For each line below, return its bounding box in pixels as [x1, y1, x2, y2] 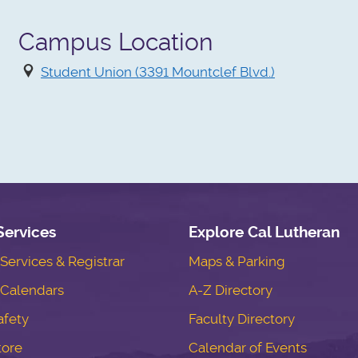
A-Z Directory [188, 281, 272, 298]
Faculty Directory [188, 310, 295, 327]
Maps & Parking [188, 253, 285, 269]
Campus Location [18, 28, 213, 57]
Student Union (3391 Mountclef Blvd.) [40, 63, 275, 80]
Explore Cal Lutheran [188, 222, 340, 241]
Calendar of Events [188, 339, 307, 356]
